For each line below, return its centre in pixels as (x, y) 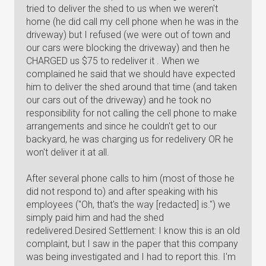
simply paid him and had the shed (95, 218)
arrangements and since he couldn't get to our (121, 126)
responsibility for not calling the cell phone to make (132, 113)
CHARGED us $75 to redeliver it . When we (113, 61)
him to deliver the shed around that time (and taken (132, 87)
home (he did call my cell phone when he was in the (132, 22)
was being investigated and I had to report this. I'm (131, 257)
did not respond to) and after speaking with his (122, 191)
